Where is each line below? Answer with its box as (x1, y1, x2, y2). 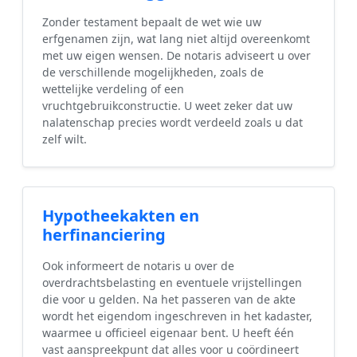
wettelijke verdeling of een (42, 81, 184, 97)
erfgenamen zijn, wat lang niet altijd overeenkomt (42, 31, 310, 47)
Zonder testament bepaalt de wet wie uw (42, 14, 261, 30)
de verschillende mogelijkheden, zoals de (42, 65, 264, 80)
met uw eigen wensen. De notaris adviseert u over (42, 48, 311, 64)
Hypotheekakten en (42, 205, 199, 227)
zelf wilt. (42, 131, 87, 147)
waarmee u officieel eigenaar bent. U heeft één (42, 325, 294, 341)
